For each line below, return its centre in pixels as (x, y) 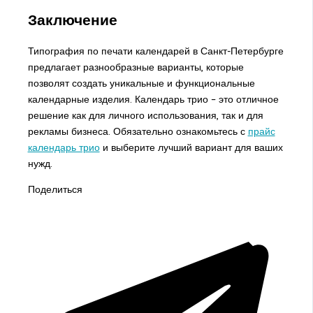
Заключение (72, 19)
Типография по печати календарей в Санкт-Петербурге (155, 51)
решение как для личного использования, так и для (145, 115)
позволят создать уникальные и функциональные (141, 83)
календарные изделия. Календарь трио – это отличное (153, 99)
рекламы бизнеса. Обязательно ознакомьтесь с (138, 131)
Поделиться (55, 189)
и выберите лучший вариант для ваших (191, 147)
